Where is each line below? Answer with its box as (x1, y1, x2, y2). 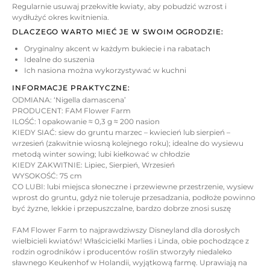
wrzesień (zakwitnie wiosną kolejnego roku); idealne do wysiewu (12, 138, 243, 148)
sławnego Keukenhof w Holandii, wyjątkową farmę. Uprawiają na (12, 257, 247, 267)
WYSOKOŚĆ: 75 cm (12, 171, 82, 180)
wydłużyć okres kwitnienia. (12, 13, 109, 22)
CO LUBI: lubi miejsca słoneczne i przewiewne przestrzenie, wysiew (12, 181, 254, 191)
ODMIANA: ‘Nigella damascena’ (12, 95, 126, 104)
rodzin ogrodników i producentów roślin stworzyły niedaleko (12, 246, 232, 256)
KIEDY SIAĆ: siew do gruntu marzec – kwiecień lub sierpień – (12, 127, 230, 137)
